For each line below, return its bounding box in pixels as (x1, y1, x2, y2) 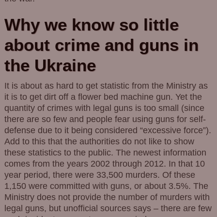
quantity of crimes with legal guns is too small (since (4, 103, 204, 113)
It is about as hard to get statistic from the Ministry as (4, 80, 208, 91)
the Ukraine (4, 56, 96, 76)
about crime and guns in (4, 35, 199, 55)
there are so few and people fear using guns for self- (4, 114, 206, 124)
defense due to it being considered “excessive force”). (4, 125, 211, 135)
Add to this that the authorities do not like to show (4, 136, 194, 146)
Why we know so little (4, 15, 179, 35)
